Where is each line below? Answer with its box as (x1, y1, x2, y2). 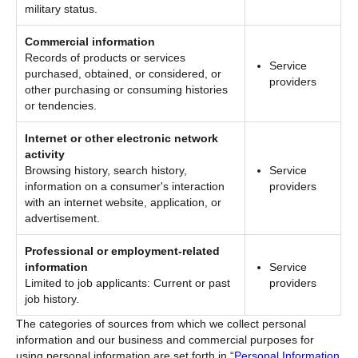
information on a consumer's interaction (25, 179, 225, 193)
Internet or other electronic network (25, 131, 219, 145)
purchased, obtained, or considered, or (25, 66, 222, 80)
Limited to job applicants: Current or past (25, 276, 231, 289)
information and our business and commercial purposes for (16, 332, 314, 346)
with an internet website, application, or (25, 195, 222, 209)
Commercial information (25, 34, 156, 48)
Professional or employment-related (25, 244, 221, 257)
